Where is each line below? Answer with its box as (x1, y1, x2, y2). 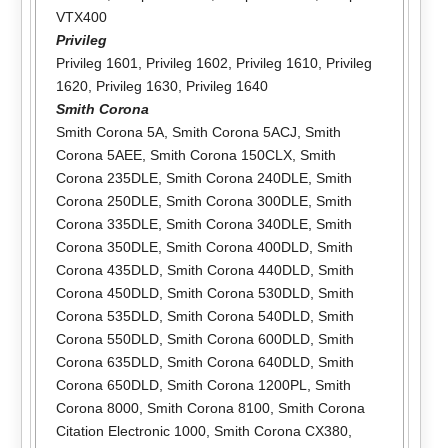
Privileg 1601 (55, 54, 138, 71)
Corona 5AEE (55, 146, 142, 163)
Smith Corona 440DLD (166, 261, 310, 278)
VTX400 (55, 8, 107, 25)
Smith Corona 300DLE (165, 192, 308, 209)
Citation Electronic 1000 (55, 422, 206, 439)
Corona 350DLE (55, 238, 158, 255)
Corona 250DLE (55, 192, 158, 209)
